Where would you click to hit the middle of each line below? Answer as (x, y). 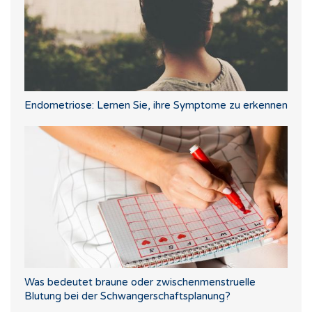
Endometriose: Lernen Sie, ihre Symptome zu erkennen (156, 105)
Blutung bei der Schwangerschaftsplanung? (127, 296)
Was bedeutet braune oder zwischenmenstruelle (140, 282)
